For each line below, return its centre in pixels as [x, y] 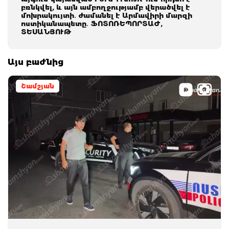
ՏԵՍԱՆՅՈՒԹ [46, 31]
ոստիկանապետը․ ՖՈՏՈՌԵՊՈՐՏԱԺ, [92, 23]
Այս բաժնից [36, 62]
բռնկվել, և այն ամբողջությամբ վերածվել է [106, 7]
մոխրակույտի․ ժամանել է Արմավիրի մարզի [107, 15]
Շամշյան [38, 86]
